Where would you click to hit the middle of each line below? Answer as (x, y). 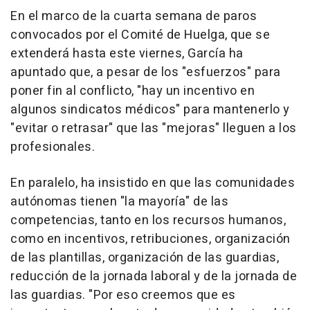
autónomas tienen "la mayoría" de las (119, 202)
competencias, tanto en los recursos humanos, (148, 221)
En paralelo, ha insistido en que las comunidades (153, 183)
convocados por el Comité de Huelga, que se (140, 35)
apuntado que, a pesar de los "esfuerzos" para (146, 73)
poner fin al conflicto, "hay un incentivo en (133, 91)
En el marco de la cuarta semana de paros (134, 17)
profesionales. (53, 147)
